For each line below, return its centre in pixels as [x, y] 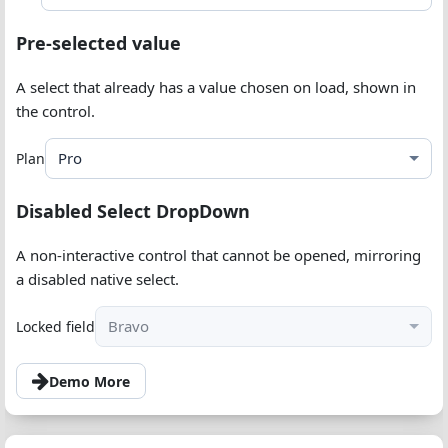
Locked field [55, 326]
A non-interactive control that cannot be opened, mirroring [218, 255]
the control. [55, 111]
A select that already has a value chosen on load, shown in [216, 87]
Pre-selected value [98, 43]
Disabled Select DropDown [133, 211]
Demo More [89, 381]
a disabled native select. [97, 279]
